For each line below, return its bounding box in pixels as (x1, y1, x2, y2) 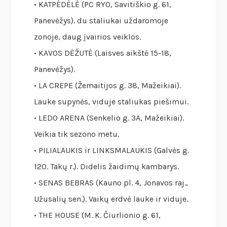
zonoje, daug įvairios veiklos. (34, 32, 141, 42)
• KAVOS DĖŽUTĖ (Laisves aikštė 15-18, (34, 48, 172, 58)
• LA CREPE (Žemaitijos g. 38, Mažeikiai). (34, 81, 181, 91)
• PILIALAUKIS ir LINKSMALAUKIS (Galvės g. (34, 145, 190, 156)
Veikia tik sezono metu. (34, 129, 120, 139)
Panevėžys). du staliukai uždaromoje (34, 16, 169, 26)
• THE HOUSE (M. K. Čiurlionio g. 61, (34, 210, 161, 220)
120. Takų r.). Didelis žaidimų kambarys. (34, 162, 179, 172)
